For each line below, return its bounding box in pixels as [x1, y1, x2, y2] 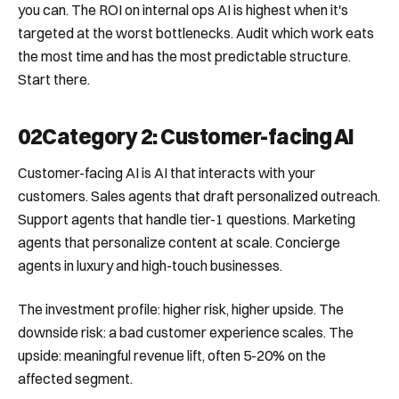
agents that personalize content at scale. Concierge [18, 233, 340, 252]
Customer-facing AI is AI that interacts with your [18, 164, 315, 183]
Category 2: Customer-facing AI [42, 122, 354, 150]
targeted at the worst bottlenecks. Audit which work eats [18, 23, 374, 42]
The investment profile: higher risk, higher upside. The [18, 299, 344, 318]
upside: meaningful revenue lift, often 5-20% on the [18, 346, 326, 364]
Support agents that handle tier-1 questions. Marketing [18, 210, 355, 229]
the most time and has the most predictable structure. [18, 46, 351, 65]
